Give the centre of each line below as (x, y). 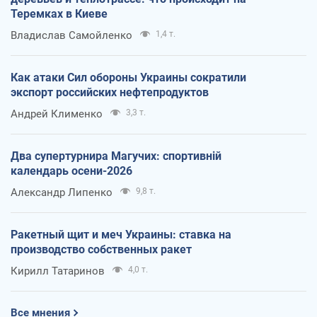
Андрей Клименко (57, 114)
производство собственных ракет (101, 249)
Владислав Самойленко (71, 35)
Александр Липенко (62, 192)
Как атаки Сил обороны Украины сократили (128, 77)
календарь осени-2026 (71, 171)
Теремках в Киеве (59, 13)
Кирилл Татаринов (58, 271)
